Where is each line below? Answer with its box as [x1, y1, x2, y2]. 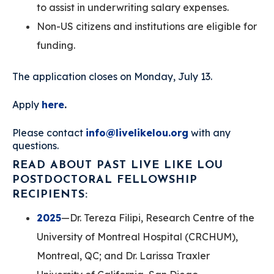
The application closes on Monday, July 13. [12, 70, 212, 83]
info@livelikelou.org [86, 126, 188, 139]
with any [188, 126, 231, 139]
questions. [12, 139, 59, 152]
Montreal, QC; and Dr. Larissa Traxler [37, 249, 210, 262]
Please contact [12, 126, 86, 139]
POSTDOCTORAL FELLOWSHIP [12, 174, 198, 186]
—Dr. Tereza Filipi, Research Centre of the [61, 211, 254, 224]
